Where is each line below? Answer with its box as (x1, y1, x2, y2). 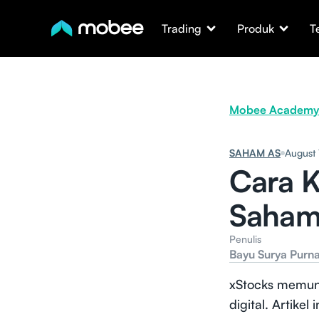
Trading (162, 21, 202, 36)
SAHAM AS (229, 147, 281, 159)
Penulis (229, 233, 261, 245)
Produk (237, 21, 274, 36)
